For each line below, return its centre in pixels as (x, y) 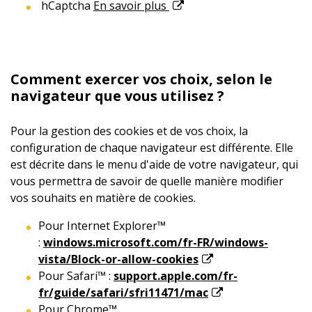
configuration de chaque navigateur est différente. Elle (152, 148)
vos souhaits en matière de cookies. (103, 198)
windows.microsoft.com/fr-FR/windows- (156, 242)
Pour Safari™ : (76, 276)
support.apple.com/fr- (175, 276)
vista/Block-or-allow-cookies (118, 259)
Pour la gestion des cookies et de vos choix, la (129, 131)
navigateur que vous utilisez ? (117, 96)
